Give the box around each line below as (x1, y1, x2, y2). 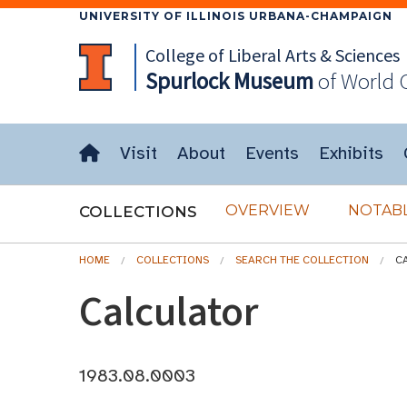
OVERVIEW (225, 202, 310, 219)
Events (245, 142, 299, 164)
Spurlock (144, 66, 229, 95)
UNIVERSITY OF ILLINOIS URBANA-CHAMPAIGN (79, 9, 392, 23)
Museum (228, 66, 313, 95)
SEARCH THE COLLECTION (235, 253, 369, 266)
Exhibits (319, 142, 383, 164)
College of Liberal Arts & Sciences (144, 44, 400, 66)
